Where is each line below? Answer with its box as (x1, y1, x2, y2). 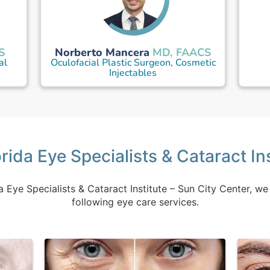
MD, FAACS (152, 45, 212, 60)
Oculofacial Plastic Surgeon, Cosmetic (50, 56, 216, 69)
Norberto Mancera (55, 45, 150, 60)
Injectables (109, 66, 157, 80)
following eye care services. (71, 196, 199, 208)
